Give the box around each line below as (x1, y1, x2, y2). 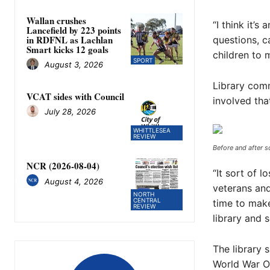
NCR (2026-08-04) (27, 159, 99, 173)
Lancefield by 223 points (27, 23, 121, 37)
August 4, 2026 (45, 176, 103, 186)
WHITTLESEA (133, 127, 171, 134)
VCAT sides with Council (27, 89, 124, 103)
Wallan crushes (27, 13, 86, 27)
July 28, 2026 (45, 107, 96, 117)
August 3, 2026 (45, 60, 103, 70)
